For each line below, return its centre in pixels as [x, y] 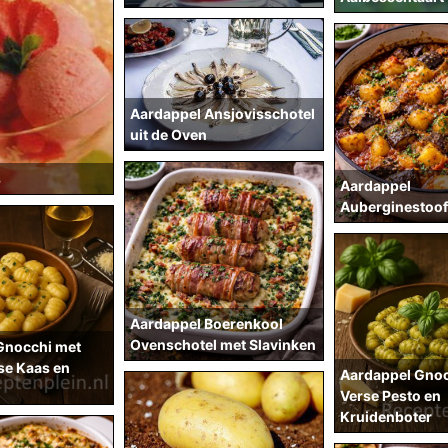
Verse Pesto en [390, 395]
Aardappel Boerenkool [206, 324]
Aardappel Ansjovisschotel [222, 114]
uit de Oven [168, 135]
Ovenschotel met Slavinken [223, 345]
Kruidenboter [386, 416]
